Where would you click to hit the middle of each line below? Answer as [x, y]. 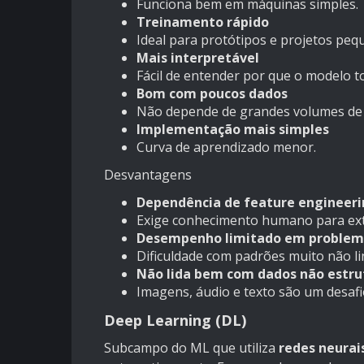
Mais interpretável [198, 58]
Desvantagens [148, 175]
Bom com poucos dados [212, 94]
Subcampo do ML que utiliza [191, 348]
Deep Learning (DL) [175, 321]
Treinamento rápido [203, 22]
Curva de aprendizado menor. [226, 147]
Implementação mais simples [233, 130]
